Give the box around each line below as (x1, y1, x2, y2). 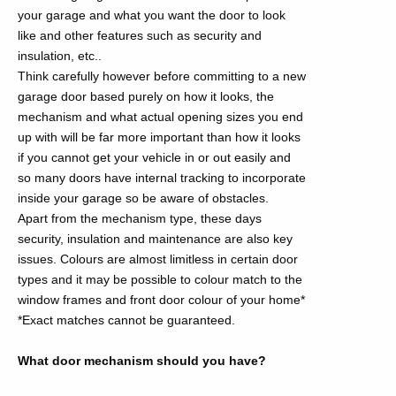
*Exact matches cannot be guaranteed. (18, 313, 235, 327)
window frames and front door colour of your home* (18, 293, 305, 307)
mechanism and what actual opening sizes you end (18, 110, 303, 124)
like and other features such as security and (18, 28, 262, 42)
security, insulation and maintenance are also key (18, 232, 293, 246)
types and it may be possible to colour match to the (18, 272, 302, 286)
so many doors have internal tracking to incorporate (18, 171, 306, 185)
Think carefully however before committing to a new (18, 69, 306, 83)
